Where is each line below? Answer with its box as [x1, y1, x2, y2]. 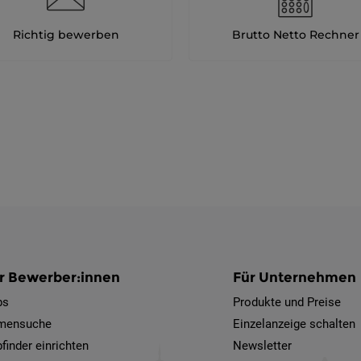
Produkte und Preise [233, 295, 342, 309]
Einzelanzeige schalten [233, 317, 356, 331]
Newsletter [233, 338, 293, 353]
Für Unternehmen [233, 269, 357, 285]
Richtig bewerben [12, 27, 119, 42]
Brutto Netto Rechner [231, 27, 359, 42]
